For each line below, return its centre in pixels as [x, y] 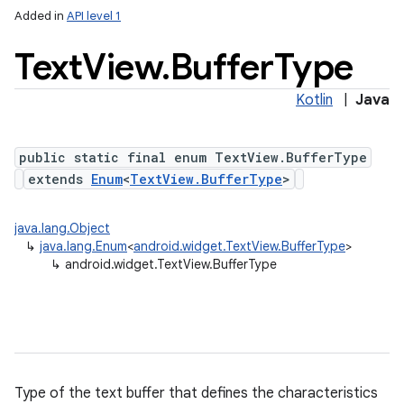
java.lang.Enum [83, 246]
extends [60, 179]
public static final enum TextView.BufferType [193, 157]
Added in [41, 16]
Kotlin [314, 100]
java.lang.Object [62, 228]
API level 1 [94, 16]
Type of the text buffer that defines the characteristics [196, 393]
